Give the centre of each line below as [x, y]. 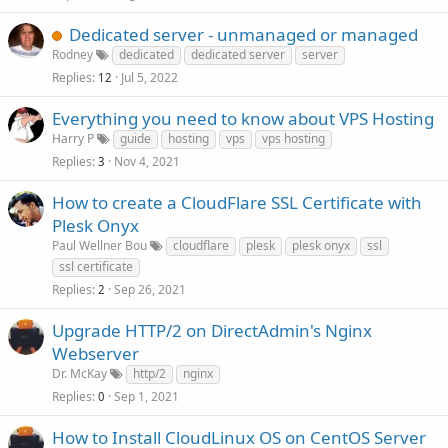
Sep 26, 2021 [150, 289]
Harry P [73, 138]
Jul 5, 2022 [149, 77]
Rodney [72, 54]
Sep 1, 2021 [146, 396]
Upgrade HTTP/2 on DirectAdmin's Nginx [212, 330]
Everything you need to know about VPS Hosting [243, 118]
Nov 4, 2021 [147, 161]
